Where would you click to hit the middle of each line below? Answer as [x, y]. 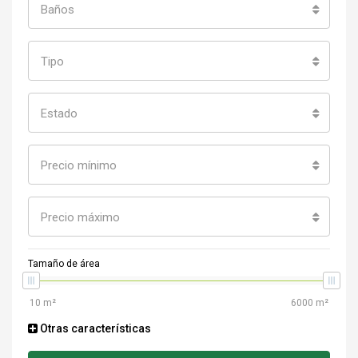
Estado [59, 113]
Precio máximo [80, 217]
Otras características [94, 328]
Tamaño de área [64, 263]
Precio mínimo [79, 165]
